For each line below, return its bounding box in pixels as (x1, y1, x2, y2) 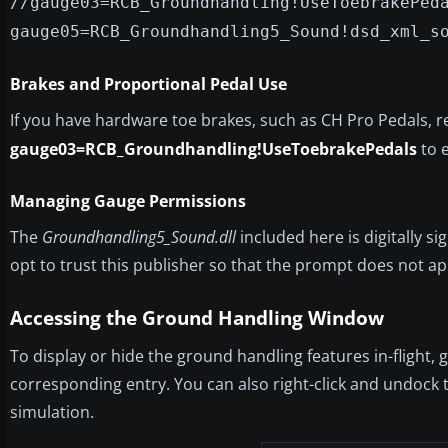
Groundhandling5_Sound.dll (42, 225, 236, 248)
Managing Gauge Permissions (10, 189, 246, 212)
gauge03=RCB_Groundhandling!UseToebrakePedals (10, 137, 417, 160)
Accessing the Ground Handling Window (10, 304, 384, 331)
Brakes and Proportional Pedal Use (10, 72, 287, 95)
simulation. (10, 400, 94, 423)
